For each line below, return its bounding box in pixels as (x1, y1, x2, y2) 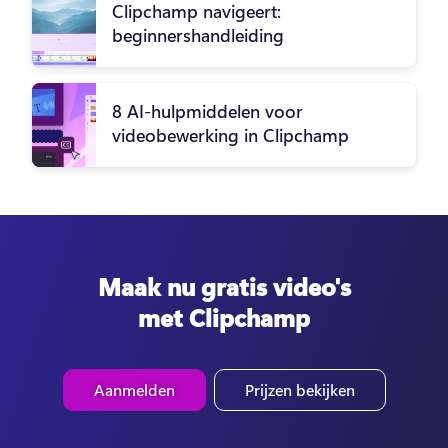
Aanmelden (93, 378, 175, 400)
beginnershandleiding (112, 22, 284, 47)
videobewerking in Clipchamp (112, 122, 349, 147)
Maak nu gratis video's (97, 269, 351, 302)
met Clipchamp (138, 300, 310, 333)
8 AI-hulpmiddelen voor (112, 98, 303, 123)
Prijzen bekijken (244, 378, 355, 400)
